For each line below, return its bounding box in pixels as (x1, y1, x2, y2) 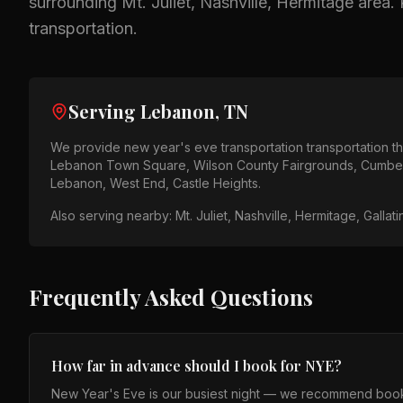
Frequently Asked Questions (29, 282, 313, 311)
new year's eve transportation (124, 139, 303, 155)
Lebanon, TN (140, 99, 248, 123)
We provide (50, 139, 124, 155)
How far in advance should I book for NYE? (51, 356, 342, 375)
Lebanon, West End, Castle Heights (50, 175, 258, 191)
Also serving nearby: (50, 208, 175, 223)
